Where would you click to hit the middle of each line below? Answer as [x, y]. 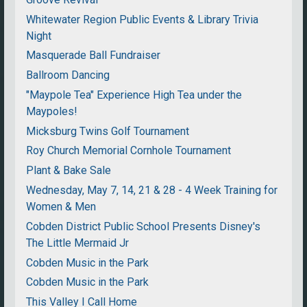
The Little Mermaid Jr [78, 243]
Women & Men [61, 207]
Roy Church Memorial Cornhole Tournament [129, 151]
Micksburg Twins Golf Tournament [108, 131]
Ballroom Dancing [68, 75]
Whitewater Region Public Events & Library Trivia [143, 19]
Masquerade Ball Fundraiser [94, 56]
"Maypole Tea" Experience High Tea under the [134, 95]
